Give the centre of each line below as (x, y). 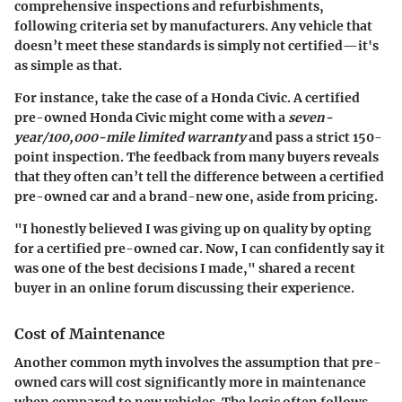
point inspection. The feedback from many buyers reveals (197, 157)
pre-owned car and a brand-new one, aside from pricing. (196, 196)
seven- (310, 117)
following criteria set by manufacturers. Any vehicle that (193, 26)
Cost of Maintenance (90, 333)
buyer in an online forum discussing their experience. (184, 288)
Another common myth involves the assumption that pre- (198, 363)
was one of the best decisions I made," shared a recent (185, 268)
